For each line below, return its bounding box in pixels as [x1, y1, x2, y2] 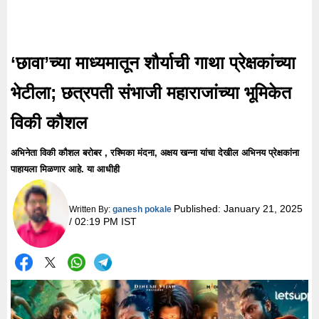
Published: [173, 202, 224, 214]
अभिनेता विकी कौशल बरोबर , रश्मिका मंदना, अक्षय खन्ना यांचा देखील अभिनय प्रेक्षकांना [11, 147, 299, 158]
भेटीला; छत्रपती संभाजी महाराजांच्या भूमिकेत [11, 83, 291, 103]
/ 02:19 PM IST [68, 215, 137, 227]
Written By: [68, 204, 113, 214]
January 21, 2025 [223, 202, 303, 214]
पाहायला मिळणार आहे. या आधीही [11, 164, 120, 174]
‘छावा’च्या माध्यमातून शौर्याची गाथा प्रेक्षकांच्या [11, 53, 296, 73]
